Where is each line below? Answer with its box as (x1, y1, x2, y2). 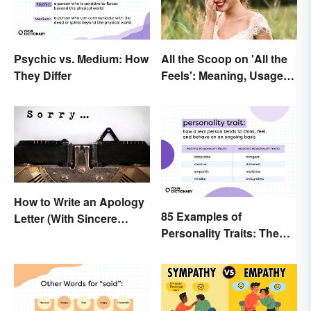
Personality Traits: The (161, 224, 279, 241)
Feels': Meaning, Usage (161, 67, 283, 83)
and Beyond (161, 83, 226, 100)
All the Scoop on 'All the (161, 50, 287, 67)
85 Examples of (161, 208, 242, 224)
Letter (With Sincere (14, 210, 117, 227)
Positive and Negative (161, 241, 276, 258)
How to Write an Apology (14, 194, 144, 210)
